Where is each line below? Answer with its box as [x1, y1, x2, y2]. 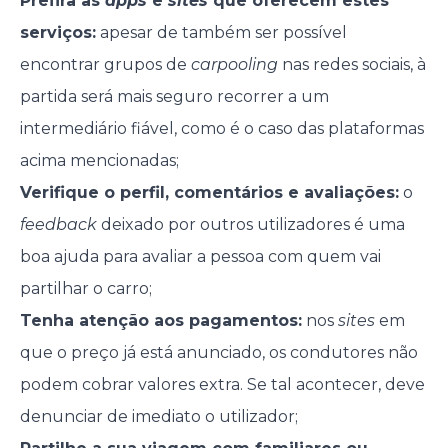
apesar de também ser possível [95, 23, 347, 43]
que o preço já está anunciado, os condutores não [19, 343, 418, 363]
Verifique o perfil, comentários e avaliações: [19, 183, 399, 203]
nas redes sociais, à [277, 55, 426, 75]
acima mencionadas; [19, 151, 179, 171]
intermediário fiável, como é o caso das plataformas [19, 119, 424, 139]
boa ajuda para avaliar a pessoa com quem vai [19, 247, 381, 267]
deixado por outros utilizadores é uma [96, 215, 405, 235]
